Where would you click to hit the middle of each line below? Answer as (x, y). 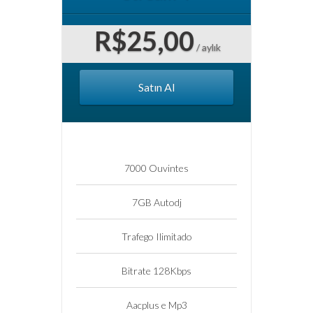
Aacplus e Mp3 (156, 305)
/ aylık (209, 47)
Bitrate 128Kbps (156, 270)
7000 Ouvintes (156, 168)
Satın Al (156, 87)
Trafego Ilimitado (156, 236)
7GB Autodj (156, 202)
